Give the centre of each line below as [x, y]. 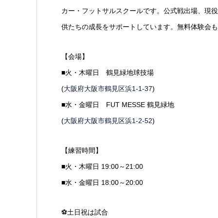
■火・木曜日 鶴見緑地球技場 [107, 73]
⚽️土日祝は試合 [84, 212]
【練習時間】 [82, 151]
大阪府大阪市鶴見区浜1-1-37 [108, 89]
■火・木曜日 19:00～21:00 [102, 167]
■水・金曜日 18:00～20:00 [102, 183]
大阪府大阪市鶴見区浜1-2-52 [108, 121]
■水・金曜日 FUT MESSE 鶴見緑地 [118, 105]
